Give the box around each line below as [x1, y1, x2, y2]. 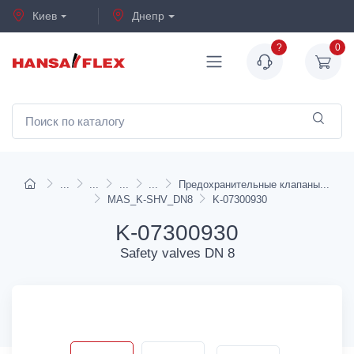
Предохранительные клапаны [179, 178, 321, 190]
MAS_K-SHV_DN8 [107, 193, 193, 205]
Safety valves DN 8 [119, 245, 235, 261]
